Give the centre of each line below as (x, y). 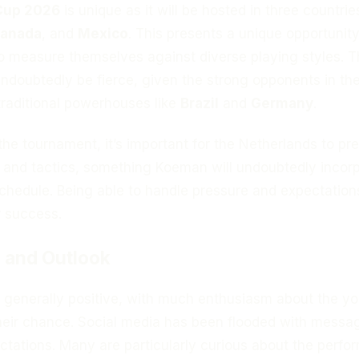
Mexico (103, 33)
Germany (282, 103)
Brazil (200, 103)
